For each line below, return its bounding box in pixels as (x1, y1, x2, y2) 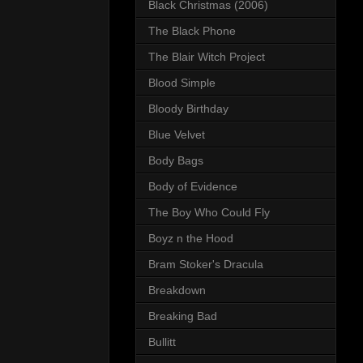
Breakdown (148, 284, 206, 297)
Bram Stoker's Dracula (148, 258, 263, 271)
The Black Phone (148, 24, 236, 38)
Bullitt (148, 335, 176, 349)
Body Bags (148, 154, 203, 168)
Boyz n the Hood (148, 232, 233, 246)
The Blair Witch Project (148, 50, 265, 64)
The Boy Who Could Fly (148, 206, 270, 220)
